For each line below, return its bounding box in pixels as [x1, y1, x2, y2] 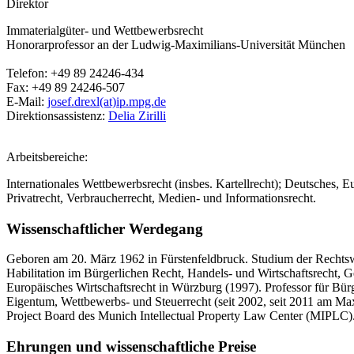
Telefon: [6, 66, 51, 80]
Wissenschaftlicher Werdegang [6, 220, 203, 237]
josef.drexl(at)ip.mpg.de [47, 94, 166, 108]
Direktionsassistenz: [6, 108, 108, 122]
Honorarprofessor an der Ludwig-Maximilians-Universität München [6, 37, 345, 51]
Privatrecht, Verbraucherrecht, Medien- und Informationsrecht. [6, 190, 316, 205]
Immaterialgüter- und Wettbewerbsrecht [6, 23, 203, 37]
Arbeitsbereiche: [6, 149, 88, 164]
